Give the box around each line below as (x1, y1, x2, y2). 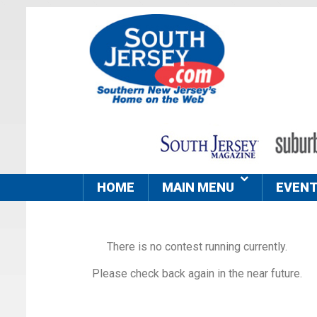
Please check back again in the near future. (91, 267, 302, 281)
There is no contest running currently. (106, 240, 287, 254)
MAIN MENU (162, 180, 234, 195)
